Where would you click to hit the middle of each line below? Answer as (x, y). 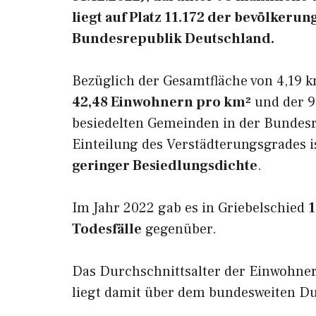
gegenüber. (179, 229)
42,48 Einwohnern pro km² (162, 102)
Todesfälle (107, 229)
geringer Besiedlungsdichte (165, 166)
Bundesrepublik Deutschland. (173, 39)
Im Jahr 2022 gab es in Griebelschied (190, 208)
